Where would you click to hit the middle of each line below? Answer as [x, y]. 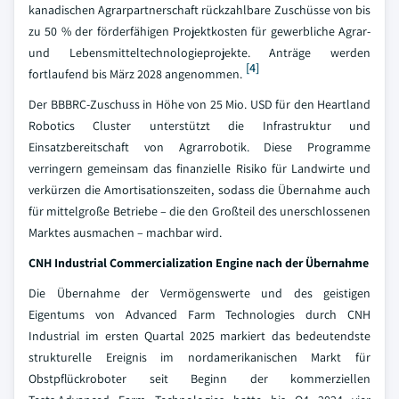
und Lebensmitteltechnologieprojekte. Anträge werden [199, 53]
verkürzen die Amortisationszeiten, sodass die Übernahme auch [199, 190]
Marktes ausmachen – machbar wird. [125, 232]
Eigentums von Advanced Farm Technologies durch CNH [199, 314]
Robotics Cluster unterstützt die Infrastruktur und [199, 126]
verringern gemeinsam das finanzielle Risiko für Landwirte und [199, 168]
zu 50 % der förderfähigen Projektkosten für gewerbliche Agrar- [199, 31]
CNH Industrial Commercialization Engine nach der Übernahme [199, 263]
